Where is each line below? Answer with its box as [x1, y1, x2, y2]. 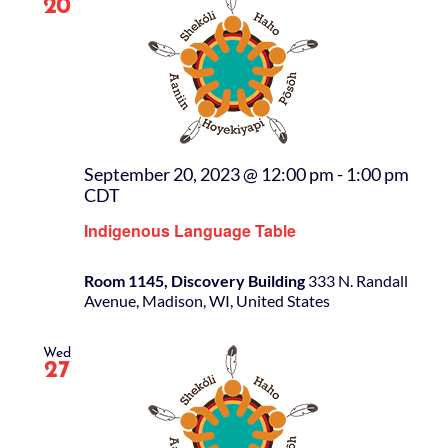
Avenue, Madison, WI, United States [84, 291, 330, 311]
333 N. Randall [308, 271, 408, 291]
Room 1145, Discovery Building [84, 271, 308, 291]
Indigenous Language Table [84, 219, 296, 243]
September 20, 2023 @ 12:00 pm [84, 163, 334, 185]
